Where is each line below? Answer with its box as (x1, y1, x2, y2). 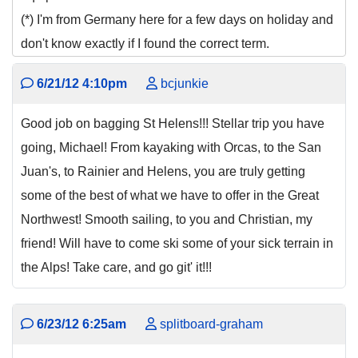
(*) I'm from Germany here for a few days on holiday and (21, 13, 333, 26)
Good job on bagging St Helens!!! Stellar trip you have (21, 117, 324, 130)
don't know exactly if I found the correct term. (21, 37, 272, 50)
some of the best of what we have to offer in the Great (21, 189, 319, 202)
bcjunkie (157, 77, 209, 90)
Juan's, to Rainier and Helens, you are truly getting (21, 165, 305, 178)
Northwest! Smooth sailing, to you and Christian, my (21, 213, 312, 226)
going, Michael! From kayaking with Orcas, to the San (21, 141, 321, 154)
